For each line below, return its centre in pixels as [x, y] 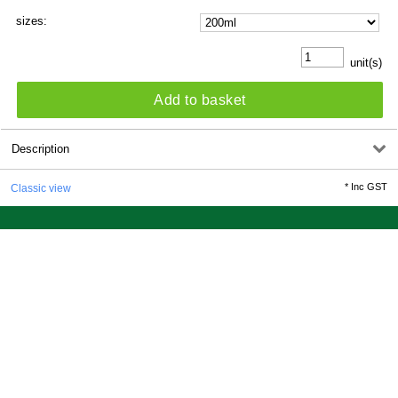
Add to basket [200, 99]
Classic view [40, 187]
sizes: [31, 20]
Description [41, 149]
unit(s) [365, 63]
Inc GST [370, 186]
